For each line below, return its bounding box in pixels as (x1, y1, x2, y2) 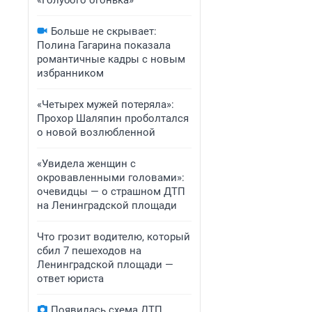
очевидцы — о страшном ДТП (37, 185, 185, 198)
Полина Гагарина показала (37, 39, 171, 52)
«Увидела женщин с (37, 157, 136, 170)
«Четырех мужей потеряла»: (37, 98, 174, 111)
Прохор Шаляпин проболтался (37, 112, 189, 125)
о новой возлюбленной (37, 126, 155, 139)
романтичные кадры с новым (37, 53, 185, 65)
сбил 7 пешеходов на (37, 244, 141, 257)
